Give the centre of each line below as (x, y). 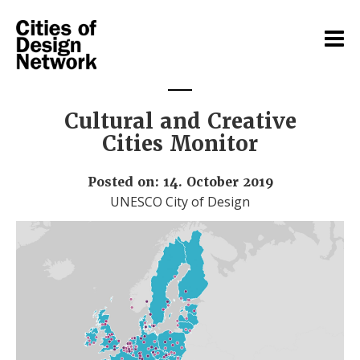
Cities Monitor (180, 144)
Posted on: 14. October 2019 (180, 182)
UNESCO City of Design (180, 201)
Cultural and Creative (180, 121)
